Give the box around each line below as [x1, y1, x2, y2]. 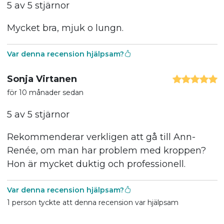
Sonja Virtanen [6, 73, 77, 84]
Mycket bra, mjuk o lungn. [6, 22, 123, 33]
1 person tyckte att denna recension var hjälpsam [6, 197, 178, 207]
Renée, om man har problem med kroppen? [6, 144, 206, 156]
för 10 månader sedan [6, 87, 83, 97]
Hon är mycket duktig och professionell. [6, 158, 185, 169]
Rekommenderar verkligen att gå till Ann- [6, 131, 195, 142]
